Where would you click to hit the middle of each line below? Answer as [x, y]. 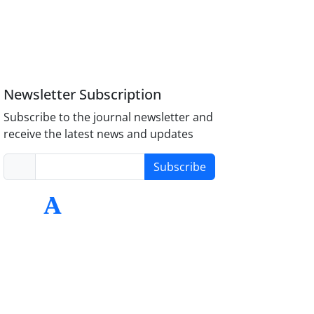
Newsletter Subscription [83, 94]
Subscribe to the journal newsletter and [109, 117]
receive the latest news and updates [99, 134]
